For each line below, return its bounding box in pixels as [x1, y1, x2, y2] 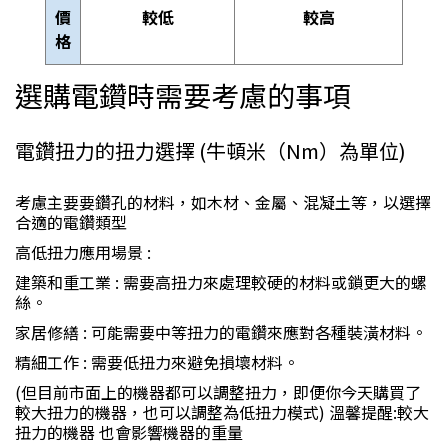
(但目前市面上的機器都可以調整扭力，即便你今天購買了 [15, 380, 421, 404]
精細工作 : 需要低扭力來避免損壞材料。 [15, 350, 299, 374]
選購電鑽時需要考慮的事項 [15, 75, 351, 115]
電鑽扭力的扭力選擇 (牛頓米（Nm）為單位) [15, 136, 406, 165]
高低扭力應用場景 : [15, 240, 155, 264]
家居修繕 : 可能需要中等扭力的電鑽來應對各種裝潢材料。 [15, 320, 427, 344]
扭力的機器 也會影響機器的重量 [15, 420, 243, 444]
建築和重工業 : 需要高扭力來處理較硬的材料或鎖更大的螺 [15, 270, 427, 294]
